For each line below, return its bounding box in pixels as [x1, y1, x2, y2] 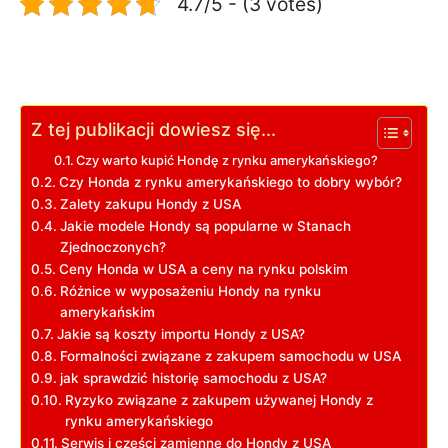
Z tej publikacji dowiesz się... [31, 118, 276, 140]
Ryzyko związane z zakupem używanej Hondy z [64, 391, 373, 408]
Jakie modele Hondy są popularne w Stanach [59, 217, 351, 234]
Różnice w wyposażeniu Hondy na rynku [59, 282, 321, 299]
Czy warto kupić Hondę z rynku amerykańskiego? [76, 152, 379, 168]
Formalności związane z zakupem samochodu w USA [59, 347, 401, 364]
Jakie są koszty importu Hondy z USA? [56, 325, 305, 342]
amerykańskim [59, 303, 155, 320]
